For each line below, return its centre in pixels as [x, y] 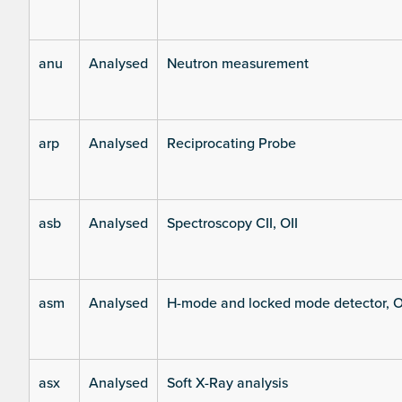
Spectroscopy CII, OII [232, 224]
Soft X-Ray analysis [227, 384]
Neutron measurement [238, 64]
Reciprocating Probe [232, 144]
